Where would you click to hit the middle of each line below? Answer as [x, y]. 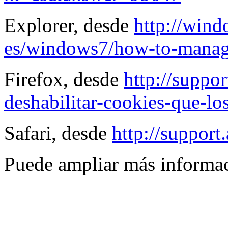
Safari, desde [58, 133]
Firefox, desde [64, 79]
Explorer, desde [69, 25]
